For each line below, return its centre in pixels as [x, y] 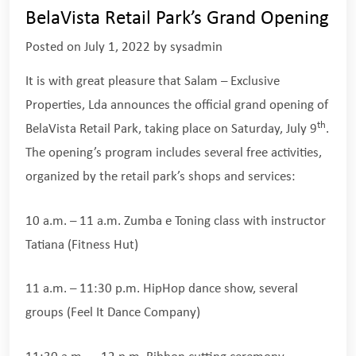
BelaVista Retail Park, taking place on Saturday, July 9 [171, 130]
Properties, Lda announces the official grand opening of [177, 106]
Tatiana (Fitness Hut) [82, 245]
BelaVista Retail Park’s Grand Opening [177, 19]
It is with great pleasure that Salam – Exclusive [153, 82]
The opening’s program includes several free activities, [174, 153]
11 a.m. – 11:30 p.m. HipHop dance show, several [162, 289]
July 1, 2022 [117, 48]
